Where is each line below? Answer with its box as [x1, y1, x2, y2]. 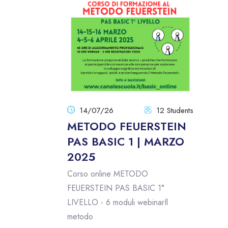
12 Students [156, 105, 193, 117]
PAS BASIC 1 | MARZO [67, 133, 184, 150]
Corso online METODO [67, 168, 148, 180]
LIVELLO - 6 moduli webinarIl [67, 196, 168, 209]
